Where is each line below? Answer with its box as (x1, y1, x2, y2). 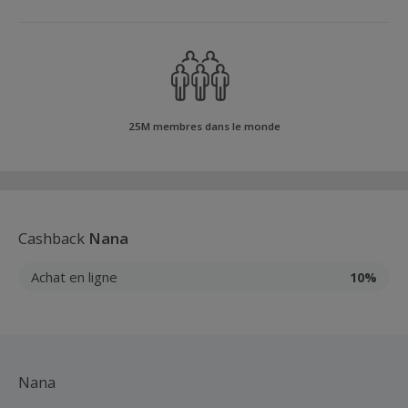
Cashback (18, 228, 88, 249)
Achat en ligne (31, 267, 117, 286)
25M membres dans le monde (127, 119, 280, 133)
